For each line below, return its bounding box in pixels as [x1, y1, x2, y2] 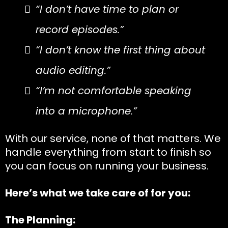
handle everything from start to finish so [5, 145, 211, 159]
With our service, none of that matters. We [5, 131, 221, 146]
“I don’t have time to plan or [36, 2, 179, 16]
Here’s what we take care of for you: [5, 185, 190, 200]
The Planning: [5, 212, 75, 227]
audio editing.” [36, 63, 110, 77]
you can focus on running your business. [5, 158, 209, 173]
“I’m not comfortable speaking [36, 83, 191, 98]
